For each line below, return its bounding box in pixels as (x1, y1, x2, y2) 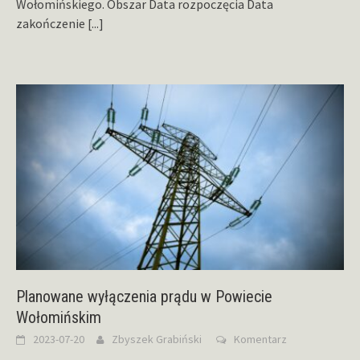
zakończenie (16, 14, 88, 31)
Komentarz (234, 332, 287, 347)
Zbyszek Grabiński (112, 332, 202, 347)
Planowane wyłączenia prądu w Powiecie (16, 287, 272, 307)
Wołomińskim (16, 308, 101, 328)
